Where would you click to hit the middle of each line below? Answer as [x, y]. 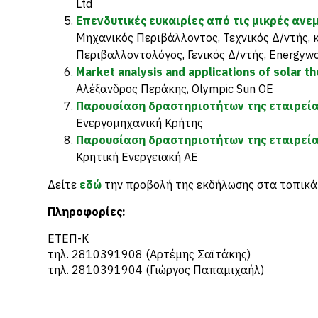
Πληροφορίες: [87, 212]
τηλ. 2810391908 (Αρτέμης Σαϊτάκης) [149, 254]
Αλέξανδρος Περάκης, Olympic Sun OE [175, 89]
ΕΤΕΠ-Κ [68, 238]
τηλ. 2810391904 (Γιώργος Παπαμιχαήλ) [159, 270]
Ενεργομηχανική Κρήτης [139, 123]
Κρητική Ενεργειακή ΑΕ [138, 157]
